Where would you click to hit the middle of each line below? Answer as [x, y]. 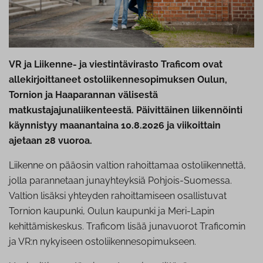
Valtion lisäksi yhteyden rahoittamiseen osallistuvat [118, 196]
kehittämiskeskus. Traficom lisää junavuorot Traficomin [127, 227]
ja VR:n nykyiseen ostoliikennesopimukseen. [102, 242]
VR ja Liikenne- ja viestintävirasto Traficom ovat [116, 65]
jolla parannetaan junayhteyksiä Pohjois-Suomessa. [120, 181]
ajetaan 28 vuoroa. [50, 141]
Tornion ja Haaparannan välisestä [83, 95]
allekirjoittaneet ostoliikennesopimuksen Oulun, [118, 80]
